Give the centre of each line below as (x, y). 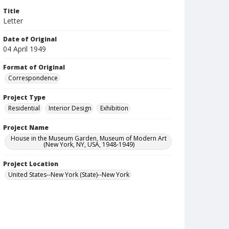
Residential (24, 108)
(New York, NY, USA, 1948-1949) (89, 144)
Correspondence (33, 78)
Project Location (31, 164)
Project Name (26, 128)
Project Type (24, 97)
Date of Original (30, 39)
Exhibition (114, 108)
